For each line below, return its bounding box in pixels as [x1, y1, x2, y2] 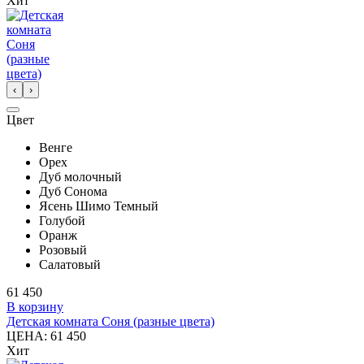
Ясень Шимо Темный [39, 198, 158, 213]
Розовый [39, 242, 87, 257]
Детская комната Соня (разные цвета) [6, 314, 214, 328]
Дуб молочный [39, 169, 122, 184]
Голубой [39, 213, 85, 227]
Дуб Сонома [39, 184, 107, 198]
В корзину [6, 299, 63, 314]
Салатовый [39, 257, 101, 271]
